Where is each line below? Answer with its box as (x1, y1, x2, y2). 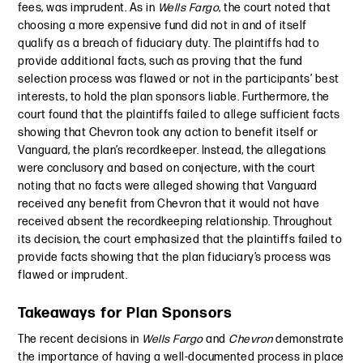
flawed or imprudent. (18, 268, 128, 283)
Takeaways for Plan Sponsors (18, 305, 233, 322)
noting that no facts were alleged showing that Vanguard (18, 179, 318, 194)
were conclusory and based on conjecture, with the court (18, 161, 316, 176)
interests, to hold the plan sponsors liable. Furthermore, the (18, 90, 330, 105)
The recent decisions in (18, 332, 143, 347)
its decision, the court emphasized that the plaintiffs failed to (18, 233, 343, 247)
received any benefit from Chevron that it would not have (18, 197, 320, 211)
